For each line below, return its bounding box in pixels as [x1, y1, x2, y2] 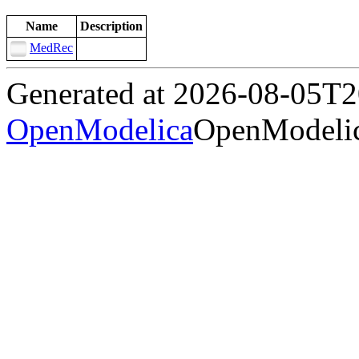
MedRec [30, 41, 73, 55]
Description [80, 19, 143, 34]
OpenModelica [6, 112, 193, 147]
